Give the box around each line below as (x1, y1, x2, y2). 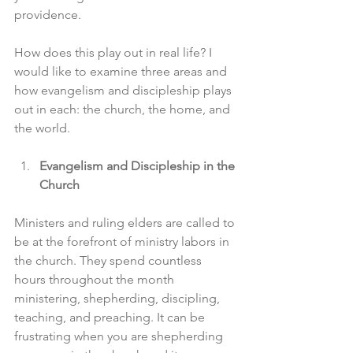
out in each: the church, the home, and (14, 102, 233, 117)
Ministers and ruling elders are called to (14, 215, 238, 230)
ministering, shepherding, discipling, (14, 291, 223, 306)
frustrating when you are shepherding (14, 329, 226, 344)
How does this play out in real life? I (14, 45, 215, 60)
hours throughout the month (14, 272, 177, 287)
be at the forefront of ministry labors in (14, 234, 232, 249)
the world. (14, 121, 70, 136)
